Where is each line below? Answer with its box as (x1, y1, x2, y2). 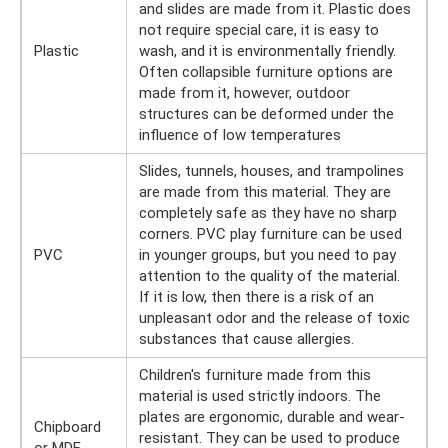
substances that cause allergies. (139, 330, 354, 348)
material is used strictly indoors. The (139, 387, 381, 405)
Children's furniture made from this (139, 366, 371, 384)
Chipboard (34, 418, 101, 436)
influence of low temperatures (139, 126, 341, 144)
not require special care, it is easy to (139, 21, 379, 39)
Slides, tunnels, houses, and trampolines (139, 162, 404, 180)
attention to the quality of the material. (139, 267, 400, 285)
